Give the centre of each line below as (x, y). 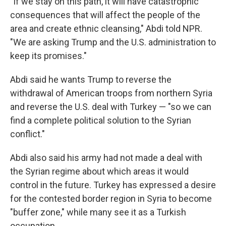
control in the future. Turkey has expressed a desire (113, 185)
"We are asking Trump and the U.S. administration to (113, 42)
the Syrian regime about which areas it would (99, 172)
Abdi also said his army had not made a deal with (106, 158)
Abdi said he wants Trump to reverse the (91, 80)
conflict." (27, 134)
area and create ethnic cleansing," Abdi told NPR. (106, 29)
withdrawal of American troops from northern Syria (111, 93)
